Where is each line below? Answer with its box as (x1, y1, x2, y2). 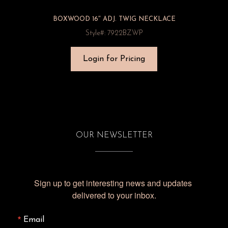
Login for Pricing (83, 55, 145, 63)
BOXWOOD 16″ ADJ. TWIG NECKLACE (52, 16, 176, 22)
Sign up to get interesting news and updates (34, 177, 192, 189)
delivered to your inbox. (72, 189, 156, 201)
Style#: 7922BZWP (85, 30, 143, 37)
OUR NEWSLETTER (75, 131, 153, 139)
